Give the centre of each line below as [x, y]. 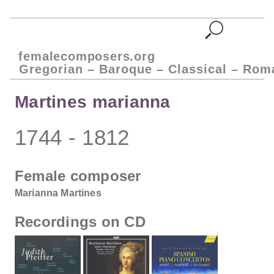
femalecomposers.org [87, 56]
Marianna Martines [58, 193]
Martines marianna [93, 102]
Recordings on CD [80, 222]
